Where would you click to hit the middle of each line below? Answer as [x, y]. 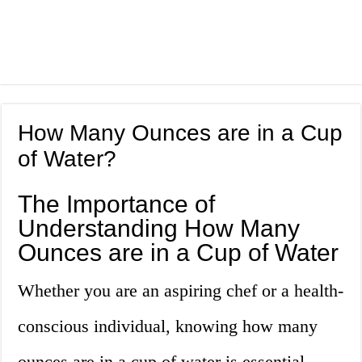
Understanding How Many [159, 229]
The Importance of [117, 204]
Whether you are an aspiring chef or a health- [181, 291]
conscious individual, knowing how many [168, 326]
